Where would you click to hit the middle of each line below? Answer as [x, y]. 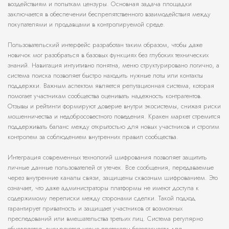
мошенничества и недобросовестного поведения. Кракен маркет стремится [114, 117]
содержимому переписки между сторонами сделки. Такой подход [101, 198]
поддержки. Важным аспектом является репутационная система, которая [111, 86]
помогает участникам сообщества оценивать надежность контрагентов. [105, 96]
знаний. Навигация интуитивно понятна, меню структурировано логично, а [113, 65]
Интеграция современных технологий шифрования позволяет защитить [107, 157]
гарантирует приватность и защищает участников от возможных [95, 209]
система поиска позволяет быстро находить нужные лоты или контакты [105, 76]
